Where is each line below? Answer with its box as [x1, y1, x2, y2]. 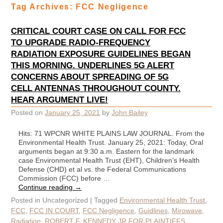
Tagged [94, 196, 117, 204]
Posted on [11, 109, 45, 117]
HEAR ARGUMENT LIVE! [11, 94, 108, 105]
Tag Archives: [11, 2, 76, 11]
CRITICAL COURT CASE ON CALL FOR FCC [11, 25, 186, 36]
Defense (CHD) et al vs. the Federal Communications [18, 165, 186, 173]
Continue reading [18, 183, 75, 191]
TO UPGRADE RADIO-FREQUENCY [11, 37, 150, 47]
